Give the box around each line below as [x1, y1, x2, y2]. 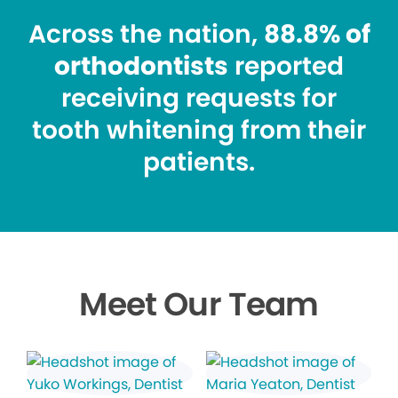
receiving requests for [61, 81, 337, 116]
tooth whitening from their [32, 113, 366, 148]
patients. [143, 145, 255, 180]
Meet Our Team [79, 282, 319, 328]
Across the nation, [28, 17, 264, 52]
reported [228, 49, 344, 84]
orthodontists [54, 49, 228, 84]
